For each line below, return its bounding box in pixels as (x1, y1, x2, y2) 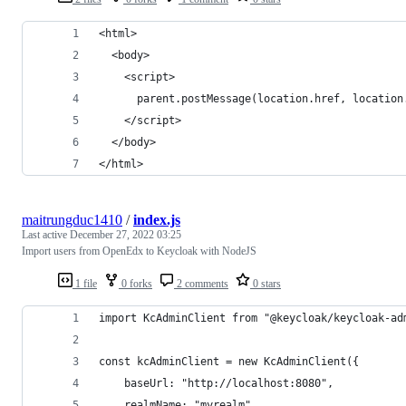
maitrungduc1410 (22, 211, 122, 227)
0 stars (250, 276, 281, 290)
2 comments (174, 276, 228, 290)
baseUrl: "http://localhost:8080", (99, 376, 333, 390)
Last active (22, 227, 70, 241)
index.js (133, 211, 180, 227)
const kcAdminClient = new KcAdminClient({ (99, 354, 359, 368)
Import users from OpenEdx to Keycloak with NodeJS (22, 244, 256, 257)
